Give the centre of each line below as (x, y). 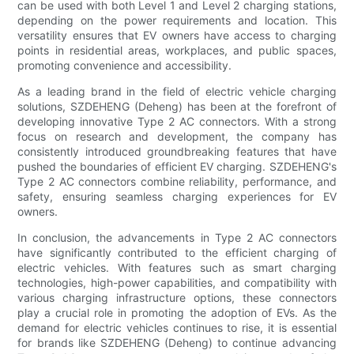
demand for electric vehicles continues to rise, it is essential (177, 327)
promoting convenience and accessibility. (125, 65)
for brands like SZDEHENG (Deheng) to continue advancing (177, 342)
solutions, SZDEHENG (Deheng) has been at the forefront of (177, 106)
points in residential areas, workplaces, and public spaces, (177, 50)
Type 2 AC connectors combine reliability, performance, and (177, 181)
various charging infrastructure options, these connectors (177, 297)
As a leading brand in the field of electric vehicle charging (177, 91)
